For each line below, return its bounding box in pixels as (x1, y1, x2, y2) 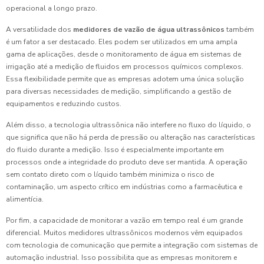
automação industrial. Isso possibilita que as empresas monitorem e (6, 252, 237, 262)
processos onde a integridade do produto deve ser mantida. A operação (6, 157, 247, 167)
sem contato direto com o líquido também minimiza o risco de (6, 169, 214, 179)
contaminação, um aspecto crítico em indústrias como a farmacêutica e (6, 181, 242, 192)
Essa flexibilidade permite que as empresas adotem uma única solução (6, 74, 244, 84)
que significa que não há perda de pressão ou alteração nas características (6, 132, 255, 142)
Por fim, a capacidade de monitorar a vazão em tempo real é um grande (6, 215, 243, 225)
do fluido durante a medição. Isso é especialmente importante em (6, 144, 224, 154)
